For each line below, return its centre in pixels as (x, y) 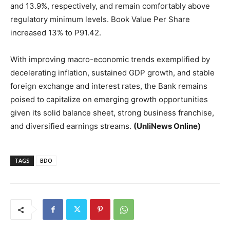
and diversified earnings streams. (72, 126)
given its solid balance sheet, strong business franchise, (112, 113)
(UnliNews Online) (167, 126)
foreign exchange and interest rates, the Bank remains (109, 86)
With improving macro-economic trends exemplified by (110, 60)
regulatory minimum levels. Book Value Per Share (100, 20)
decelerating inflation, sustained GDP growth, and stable (112, 73)
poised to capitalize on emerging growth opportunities (109, 100)
